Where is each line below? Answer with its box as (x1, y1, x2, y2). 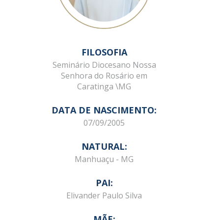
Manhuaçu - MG (75, 154, 134, 165)
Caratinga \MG (77, 81, 131, 92)
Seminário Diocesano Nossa (52, 59, 156, 70)
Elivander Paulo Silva (66, 190, 142, 201)
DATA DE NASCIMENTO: (52, 104, 157, 116)
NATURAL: (81, 140, 127, 152)
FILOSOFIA (81, 46, 127, 58)
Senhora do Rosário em (61, 70, 147, 81)
